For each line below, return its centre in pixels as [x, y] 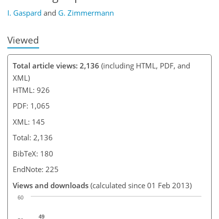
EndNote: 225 [36, 169]
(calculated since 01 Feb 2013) [140, 185]
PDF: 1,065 [31, 106]
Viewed [23, 40]
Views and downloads [51, 185]
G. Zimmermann [86, 13]
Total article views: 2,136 [56, 65]
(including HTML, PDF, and [145, 65]
